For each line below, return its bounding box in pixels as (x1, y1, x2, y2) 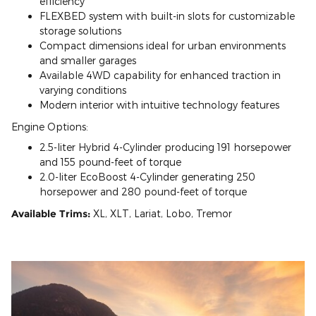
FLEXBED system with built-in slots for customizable (39, 9, 295, 22)
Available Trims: (11, 207, 90, 220)
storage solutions (39, 24, 121, 37)
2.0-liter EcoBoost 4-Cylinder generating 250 (39, 170, 255, 183)
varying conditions (39, 83, 126, 96)
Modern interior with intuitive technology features (39, 98, 279, 111)
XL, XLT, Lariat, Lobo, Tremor (90, 207, 232, 219)
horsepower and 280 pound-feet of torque (39, 185, 247, 197)
